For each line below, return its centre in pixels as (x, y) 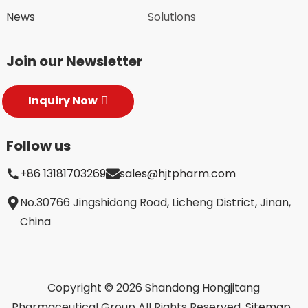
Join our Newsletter (74, 61)
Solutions (172, 17)
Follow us (38, 145)
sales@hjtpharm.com (177, 173)
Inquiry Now (63, 101)
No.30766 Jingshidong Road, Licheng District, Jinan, (155, 202)
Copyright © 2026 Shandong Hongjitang (154, 287)
